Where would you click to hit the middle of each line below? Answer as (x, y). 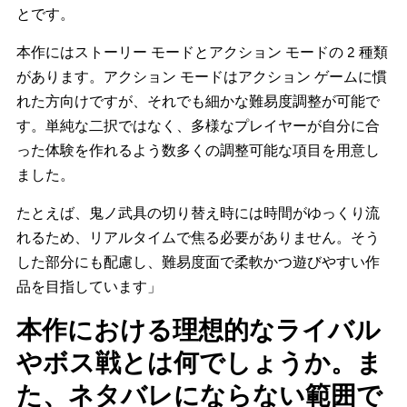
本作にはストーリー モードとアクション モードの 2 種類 (202, 52)
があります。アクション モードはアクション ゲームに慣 (202, 76)
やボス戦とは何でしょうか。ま (199, 361)
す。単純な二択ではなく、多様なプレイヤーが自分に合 (198, 125)
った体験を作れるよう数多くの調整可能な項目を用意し (198, 150)
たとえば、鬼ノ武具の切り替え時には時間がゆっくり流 (198, 213)
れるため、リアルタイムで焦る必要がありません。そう (198, 237)
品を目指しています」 (89, 286)
